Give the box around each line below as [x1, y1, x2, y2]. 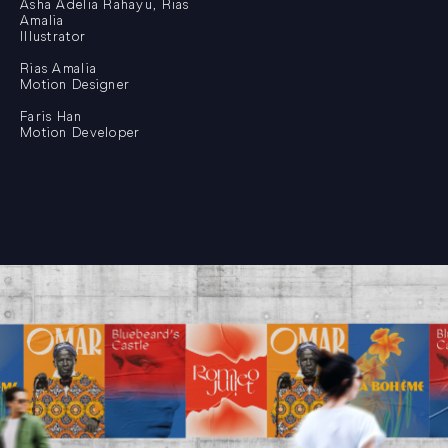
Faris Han [20, 109, 83, 124]
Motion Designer [20, 77, 131, 92]
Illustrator [20, 29, 87, 44]
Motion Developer [20, 125, 141, 140]
